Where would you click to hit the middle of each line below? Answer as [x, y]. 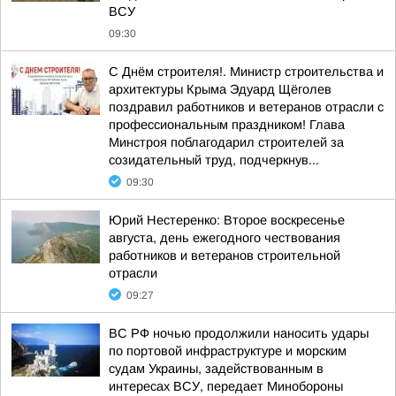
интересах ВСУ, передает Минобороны [226, 386]
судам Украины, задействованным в [216, 368]
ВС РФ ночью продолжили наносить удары [239, 333]
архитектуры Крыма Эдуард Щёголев [220, 89]
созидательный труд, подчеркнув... [214, 160]
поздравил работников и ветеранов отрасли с [246, 107]
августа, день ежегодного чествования [225, 237]
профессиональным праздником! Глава [227, 124]
